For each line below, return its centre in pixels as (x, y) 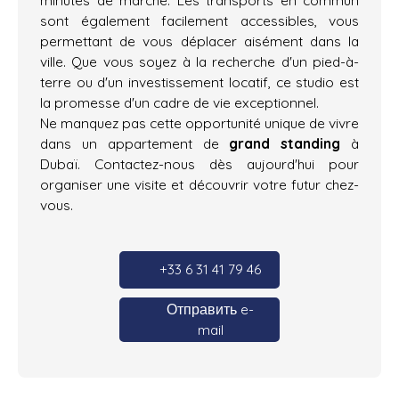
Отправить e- (210, 309)
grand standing (285, 143)
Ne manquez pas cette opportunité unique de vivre (199, 122)
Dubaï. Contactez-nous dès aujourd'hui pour (199, 163)
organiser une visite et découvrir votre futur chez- (199, 184)
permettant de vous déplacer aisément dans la (199, 41)
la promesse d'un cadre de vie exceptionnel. (179, 102)
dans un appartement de (135, 143)
